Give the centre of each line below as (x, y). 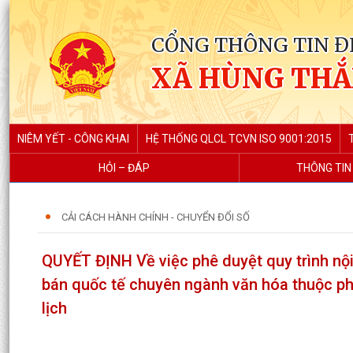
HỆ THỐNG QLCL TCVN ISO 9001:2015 (239, 139)
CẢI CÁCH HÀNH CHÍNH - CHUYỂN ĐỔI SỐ (156, 217)
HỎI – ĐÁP (124, 168)
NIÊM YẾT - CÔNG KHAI (73, 139)
